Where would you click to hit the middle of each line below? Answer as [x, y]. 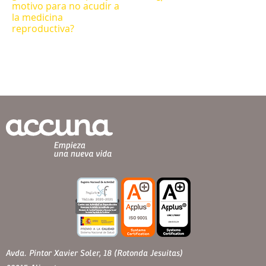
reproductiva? [43, 29]
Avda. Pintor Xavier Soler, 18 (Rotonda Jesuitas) [94, 254]
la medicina [37, 18]
